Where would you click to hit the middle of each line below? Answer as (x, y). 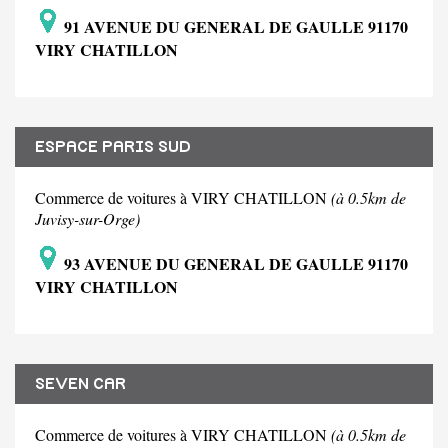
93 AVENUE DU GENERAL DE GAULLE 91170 (234, 264)
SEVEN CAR (80, 384)
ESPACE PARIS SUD (113, 147)
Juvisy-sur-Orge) (87, 219)
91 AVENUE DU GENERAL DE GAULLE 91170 (234, 27)
